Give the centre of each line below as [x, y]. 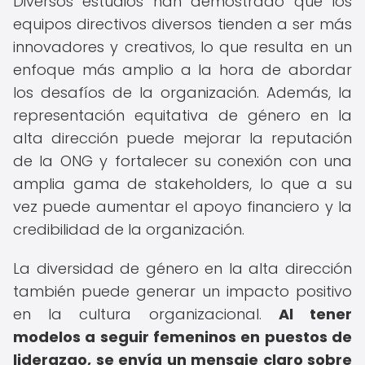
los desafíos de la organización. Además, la [182, 92]
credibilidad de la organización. [129, 229]
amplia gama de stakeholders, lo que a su [182, 184]
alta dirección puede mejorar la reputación [182, 138]
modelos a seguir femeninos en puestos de [182, 337]
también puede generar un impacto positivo [182, 291]
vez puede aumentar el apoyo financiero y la [182, 207]
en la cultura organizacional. [146, 314]
